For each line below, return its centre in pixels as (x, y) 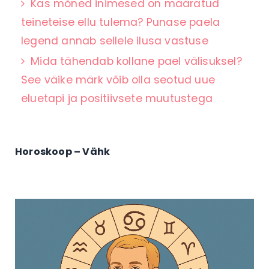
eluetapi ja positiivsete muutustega (117, 98)
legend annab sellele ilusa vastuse (115, 41)
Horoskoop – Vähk (63, 151)
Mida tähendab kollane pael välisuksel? (136, 61)
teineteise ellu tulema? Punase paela (121, 22)
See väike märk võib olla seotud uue (118, 80)
